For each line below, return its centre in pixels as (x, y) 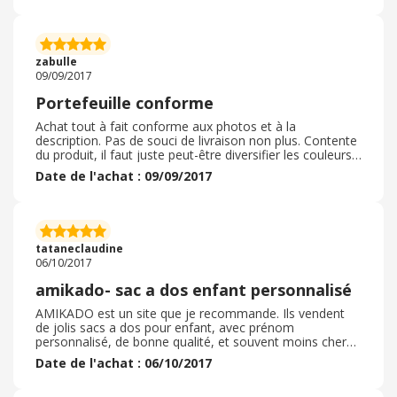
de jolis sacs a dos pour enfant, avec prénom (165, 327)
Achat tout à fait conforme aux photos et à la (166, 126)
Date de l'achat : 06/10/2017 (124, 363)
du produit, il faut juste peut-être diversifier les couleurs (194, 155)
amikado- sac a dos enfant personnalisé (194, 290)
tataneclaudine (79, 249)
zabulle (56, 62)
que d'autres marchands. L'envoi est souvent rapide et (191, 356)
